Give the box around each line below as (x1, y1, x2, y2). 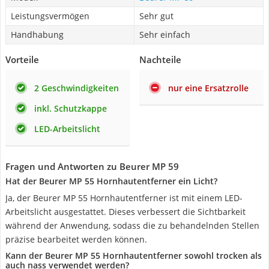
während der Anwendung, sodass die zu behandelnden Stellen (5, 220, 259, 231)
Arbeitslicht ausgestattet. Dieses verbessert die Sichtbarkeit (5, 206, 246, 217)
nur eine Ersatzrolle (168, 82, 249, 94)
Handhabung (11, 29, 64, 40)
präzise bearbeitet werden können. (5, 234, 147, 245)
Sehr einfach (139, 29, 190, 40)
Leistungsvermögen (11, 10, 89, 22)
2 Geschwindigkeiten (34, 82, 119, 94)
